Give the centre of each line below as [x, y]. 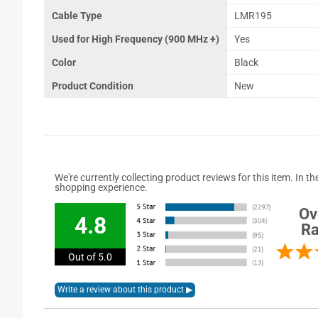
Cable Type [77, 16]
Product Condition [93, 86]
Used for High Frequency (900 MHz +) [136, 39]
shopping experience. [101, 188]
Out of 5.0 [90, 257]
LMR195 [253, 16]
